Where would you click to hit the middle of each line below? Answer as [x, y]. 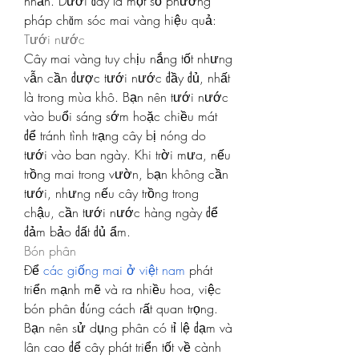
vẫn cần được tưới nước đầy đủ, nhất [127, 77]
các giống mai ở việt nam [114, 270]
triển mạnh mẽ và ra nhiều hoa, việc [123, 289]
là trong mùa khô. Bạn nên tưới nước [126, 97]
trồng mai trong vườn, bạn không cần [126, 173]
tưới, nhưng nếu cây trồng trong [111, 193]
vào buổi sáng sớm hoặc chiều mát [121, 116]
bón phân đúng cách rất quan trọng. [121, 308]
